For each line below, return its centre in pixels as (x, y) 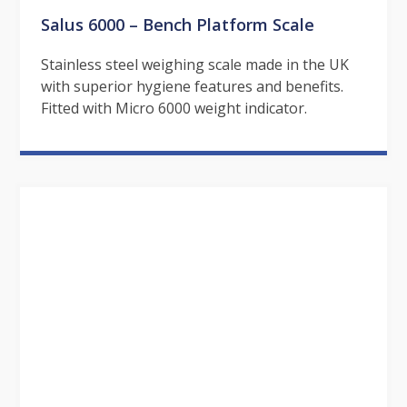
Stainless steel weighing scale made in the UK (194, 64)
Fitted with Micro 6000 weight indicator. (174, 108)
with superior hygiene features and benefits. (192, 86)
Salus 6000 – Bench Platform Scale (177, 24)
